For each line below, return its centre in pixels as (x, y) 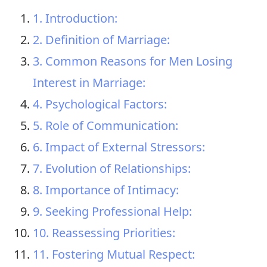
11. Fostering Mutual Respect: (114, 254)
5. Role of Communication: (105, 126)
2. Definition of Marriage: (101, 40)
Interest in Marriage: (89, 83)
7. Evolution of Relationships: (112, 169)
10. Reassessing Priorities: (104, 233)
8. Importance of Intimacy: (106, 190)
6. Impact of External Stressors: (119, 147)
